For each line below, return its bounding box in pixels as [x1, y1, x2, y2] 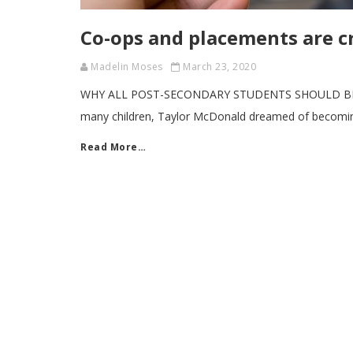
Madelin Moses [91, 60, 163, 73]
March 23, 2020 [183, 60, 256, 73]
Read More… [80, 140, 146, 154]
